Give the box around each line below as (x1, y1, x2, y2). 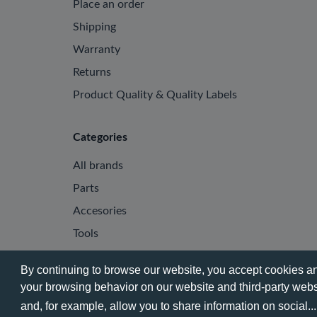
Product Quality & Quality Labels (73, 89, 237, 100)
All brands (73, 160, 123, 171)
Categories (73, 132, 127, 143)
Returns (73, 67, 111, 78)
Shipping (73, 21, 116, 33)
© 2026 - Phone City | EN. (73, 292, 202, 304)
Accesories (73, 205, 127, 217)
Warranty (73, 44, 120, 55)
